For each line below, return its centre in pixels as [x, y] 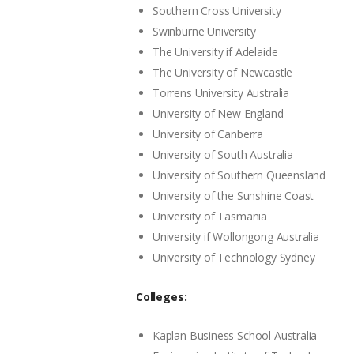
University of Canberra [208, 134]
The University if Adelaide [215, 51]
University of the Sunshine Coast [233, 195]
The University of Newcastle [223, 72]
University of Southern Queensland [239, 175]
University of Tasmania [210, 216]
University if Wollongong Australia [236, 236]
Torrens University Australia [221, 92]
